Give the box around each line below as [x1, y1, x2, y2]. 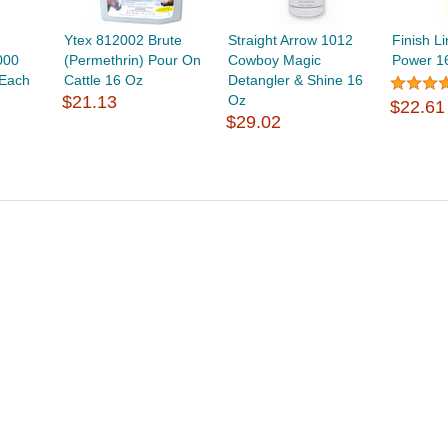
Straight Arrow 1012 [228, 32, 354, 48]
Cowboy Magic [228, 52, 322, 68]
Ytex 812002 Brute [63, 32, 182, 48]
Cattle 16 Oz [63, 72, 143, 88]
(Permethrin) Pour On [63, 52, 201, 68]
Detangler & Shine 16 [228, 72, 364, 88]
